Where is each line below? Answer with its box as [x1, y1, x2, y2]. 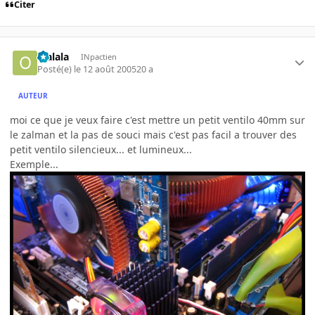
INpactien [80, 51, 117, 62]
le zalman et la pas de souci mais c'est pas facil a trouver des [10, 127, 297, 141]
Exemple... [10, 157, 58, 171]
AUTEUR [18, 91, 49, 101]
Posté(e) [37, 63, 75, 75]
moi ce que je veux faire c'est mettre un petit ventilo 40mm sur [10, 112, 305, 127]
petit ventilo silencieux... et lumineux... [10, 142, 192, 156]
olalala [37, 49, 70, 63]
